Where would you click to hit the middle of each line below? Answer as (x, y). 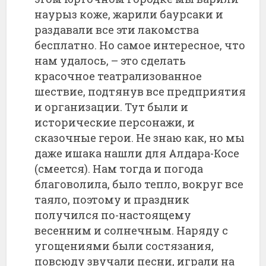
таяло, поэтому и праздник (112, 199)
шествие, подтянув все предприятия (140, 91)
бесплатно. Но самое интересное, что (140, 45)
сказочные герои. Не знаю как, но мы (140, 137)
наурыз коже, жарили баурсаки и (129, 14)
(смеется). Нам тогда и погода (119, 168)
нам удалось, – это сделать (110, 60)
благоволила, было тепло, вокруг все (139, 184)
